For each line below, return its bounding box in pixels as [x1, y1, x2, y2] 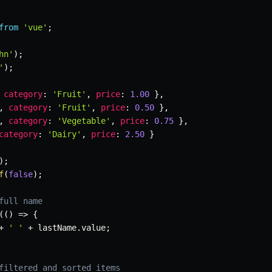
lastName [33, 223, 76, 233]
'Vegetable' [57, 116, 110, 126]
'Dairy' [47, 129, 81, 140]
